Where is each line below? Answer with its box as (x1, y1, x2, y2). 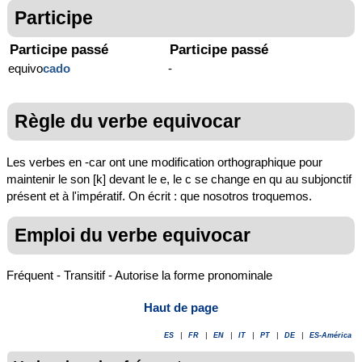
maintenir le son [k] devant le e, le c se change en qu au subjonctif (6, 171, 351, 186)
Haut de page (144, 301, 218, 315)
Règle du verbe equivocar (15, 111, 241, 133)
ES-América (309, 331, 351, 340)
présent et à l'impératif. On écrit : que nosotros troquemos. (6, 188, 312, 203)
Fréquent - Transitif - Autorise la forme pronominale (6, 267, 272, 282)
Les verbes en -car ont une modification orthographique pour (6, 154, 322, 169)
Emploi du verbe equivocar (15, 224, 250, 246)
